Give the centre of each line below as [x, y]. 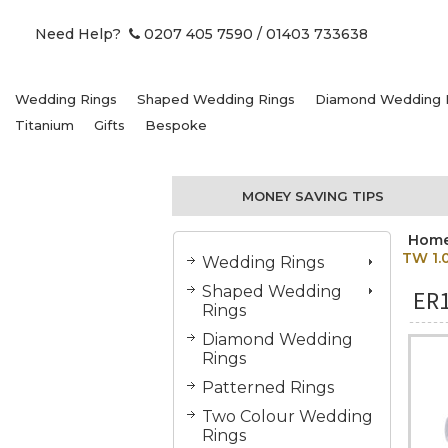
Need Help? [82, 34]
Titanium [44, 124]
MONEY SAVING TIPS [313, 195]
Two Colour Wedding [287, 416]
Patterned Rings [268, 387]
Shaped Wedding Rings [216, 98]
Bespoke [176, 124]
